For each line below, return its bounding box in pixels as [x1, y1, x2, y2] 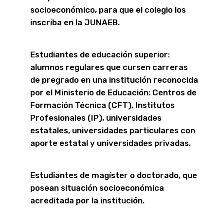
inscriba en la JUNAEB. [30, 18, 120, 28]
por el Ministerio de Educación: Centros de [30, 88, 197, 98]
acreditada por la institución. [30, 196, 145, 206]
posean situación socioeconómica [30, 183, 164, 193]
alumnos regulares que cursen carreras [30, 62, 188, 73]
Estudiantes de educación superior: [30, 50, 170, 60]
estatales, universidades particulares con [30, 126, 195, 136]
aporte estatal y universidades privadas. [30, 138, 191, 148]
